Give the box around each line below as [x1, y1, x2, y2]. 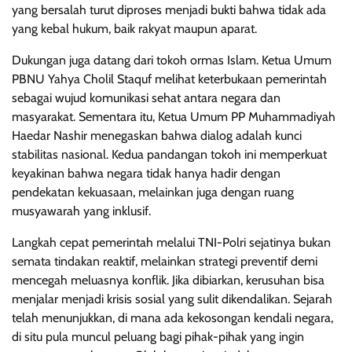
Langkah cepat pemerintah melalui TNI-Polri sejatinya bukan [12, 234, 331, 250]
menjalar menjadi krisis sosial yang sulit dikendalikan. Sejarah [12, 291, 332, 306]
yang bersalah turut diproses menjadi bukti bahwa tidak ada [12, 2, 326, 17]
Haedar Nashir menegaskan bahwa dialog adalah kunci [12, 127, 302, 143]
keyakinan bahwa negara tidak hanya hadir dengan [12, 165, 280, 181]
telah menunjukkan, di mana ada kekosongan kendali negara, [12, 310, 333, 325]
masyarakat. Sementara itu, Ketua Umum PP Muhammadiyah [12, 108, 335, 124]
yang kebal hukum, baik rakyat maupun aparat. [12, 20, 257, 36]
